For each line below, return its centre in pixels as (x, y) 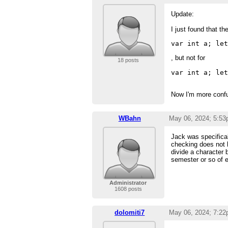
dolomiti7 (130, 213)
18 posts (128, 60)
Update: (183, 14)
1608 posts (128, 189)
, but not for (188, 58)
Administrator (128, 183)
